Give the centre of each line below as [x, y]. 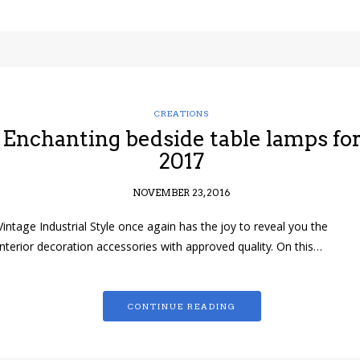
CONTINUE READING [182, 307]
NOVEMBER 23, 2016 [182, 193]
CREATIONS [182, 114]
